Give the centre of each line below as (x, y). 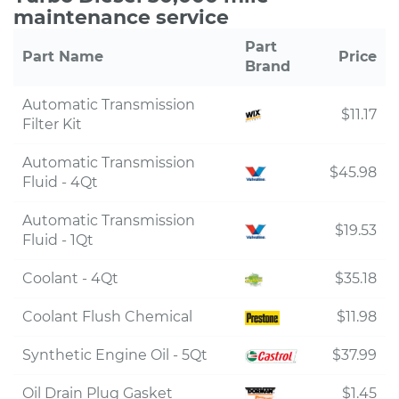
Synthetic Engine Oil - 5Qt (115, 355)
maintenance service (121, 17)
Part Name (63, 57)
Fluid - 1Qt (58, 240)
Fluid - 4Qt (60, 182)
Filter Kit (52, 124)
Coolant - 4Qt (70, 278)
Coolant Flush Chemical (107, 317)
